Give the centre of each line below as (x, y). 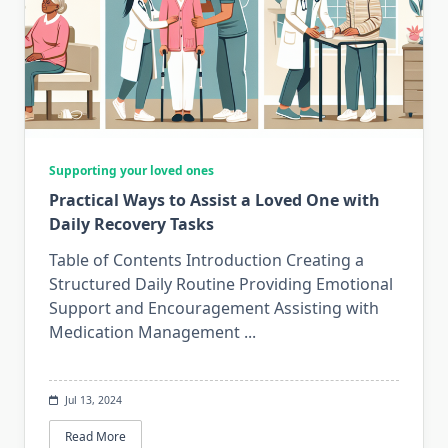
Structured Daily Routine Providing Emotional (221, 283)
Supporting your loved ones (131, 170)
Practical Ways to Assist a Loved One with (214, 199)
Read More (95, 436)
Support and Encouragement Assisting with (214, 307)
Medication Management (144, 331)
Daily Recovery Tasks (131, 223)
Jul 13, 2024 (93, 399)
